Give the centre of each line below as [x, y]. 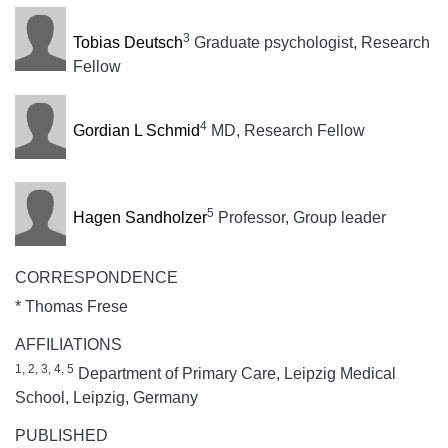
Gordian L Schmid [136, 131]
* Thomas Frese [71, 306]
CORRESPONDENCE [96, 277]
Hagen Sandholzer [139, 217]
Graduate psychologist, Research [309, 43]
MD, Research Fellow [285, 131]
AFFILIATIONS [68, 344]
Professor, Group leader [299, 217]
